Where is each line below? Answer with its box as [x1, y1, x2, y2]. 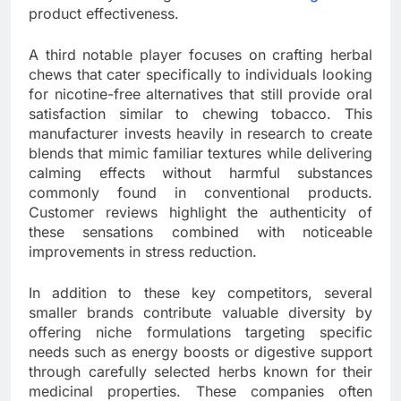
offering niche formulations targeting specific [29, 323, 372, 342]
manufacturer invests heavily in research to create [29, 124, 372, 143]
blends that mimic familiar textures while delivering [29, 144, 372, 163]
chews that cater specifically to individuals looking [29, 65, 372, 84]
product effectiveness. [29, 4, 179, 23]
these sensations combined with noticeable [29, 223, 372, 242]
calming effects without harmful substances [29, 164, 372, 183]
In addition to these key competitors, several [29, 284, 372, 303]
